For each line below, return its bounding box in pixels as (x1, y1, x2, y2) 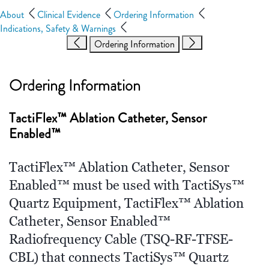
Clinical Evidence (37, 8, 103, 22)
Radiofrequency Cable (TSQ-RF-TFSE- (9, 231, 233, 249)
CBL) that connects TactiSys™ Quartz (9, 249, 229, 267)
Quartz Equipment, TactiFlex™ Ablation (9, 195, 244, 213)
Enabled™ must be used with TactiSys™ (9, 177, 244, 195)
